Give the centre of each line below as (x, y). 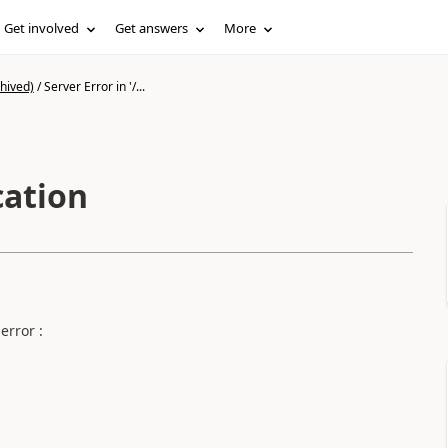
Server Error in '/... (94, 86)
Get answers (152, 28)
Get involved (42, 28)
